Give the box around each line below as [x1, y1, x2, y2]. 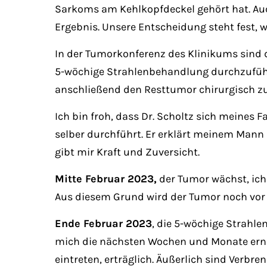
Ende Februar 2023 [55, 217, 152, 230]
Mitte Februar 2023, [55, 172, 157, 185]
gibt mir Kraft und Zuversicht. [55, 145, 200, 159]
